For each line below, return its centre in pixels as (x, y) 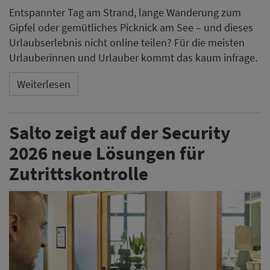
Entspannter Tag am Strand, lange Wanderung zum (125, 12)
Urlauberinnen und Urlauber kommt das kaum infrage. (133, 57)
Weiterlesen (44, 84)
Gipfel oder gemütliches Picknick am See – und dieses (131, 27)
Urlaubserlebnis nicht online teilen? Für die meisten (127, 42)
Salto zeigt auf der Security (120, 132)
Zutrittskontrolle (79, 173)
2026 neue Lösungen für (107, 152)
